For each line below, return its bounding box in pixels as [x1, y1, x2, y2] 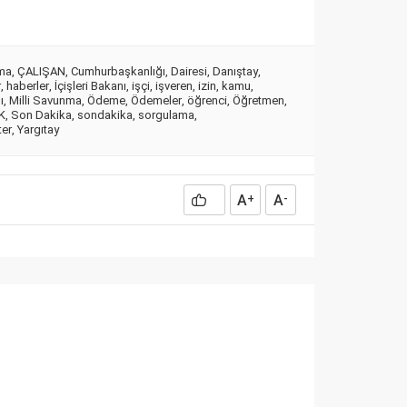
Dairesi [171, 65, 207, 79]
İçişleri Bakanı [55, 79, 126, 94]
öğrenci [187, 94, 227, 108]
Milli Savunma [9, 94, 82, 108]
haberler [6, 79, 49, 94]
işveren [155, 79, 193, 94]
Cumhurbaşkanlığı [71, 65, 165, 79]
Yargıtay [17, 123, 59, 137]
